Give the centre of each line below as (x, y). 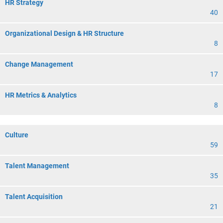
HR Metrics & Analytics (41, 95)
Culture (17, 135)
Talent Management (37, 166)
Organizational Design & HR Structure (64, 33)
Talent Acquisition (34, 197)
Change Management (39, 64)
